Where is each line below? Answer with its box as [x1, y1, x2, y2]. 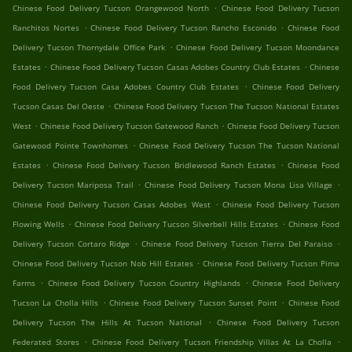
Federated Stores [13, 336, 79, 348]
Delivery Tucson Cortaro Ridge [13, 238, 130, 250]
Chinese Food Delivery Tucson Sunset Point [109, 297, 277, 309]
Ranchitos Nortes [13, 22, 79, 34]
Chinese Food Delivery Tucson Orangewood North [13, 2, 209, 14]
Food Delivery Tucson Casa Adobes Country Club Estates [13, 81, 240, 93]
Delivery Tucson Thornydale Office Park [13, 42, 165, 53]
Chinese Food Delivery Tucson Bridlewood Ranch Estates [53, 159, 276, 171]
